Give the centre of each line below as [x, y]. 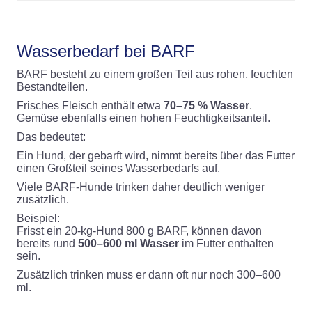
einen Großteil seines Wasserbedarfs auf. [118, 168]
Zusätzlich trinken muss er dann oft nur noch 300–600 [149, 275]
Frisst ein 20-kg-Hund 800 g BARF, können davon [139, 231]
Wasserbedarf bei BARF [106, 51]
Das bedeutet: [51, 137]
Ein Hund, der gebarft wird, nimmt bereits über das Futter [156, 156]
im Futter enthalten [226, 243]
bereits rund [47, 243]
